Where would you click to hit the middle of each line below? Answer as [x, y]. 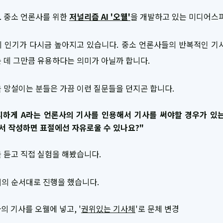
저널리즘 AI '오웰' [100, 16]
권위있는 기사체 [108, 208]
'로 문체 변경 [157, 208]
